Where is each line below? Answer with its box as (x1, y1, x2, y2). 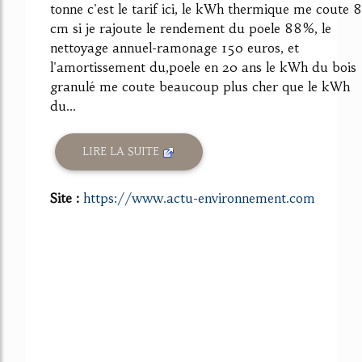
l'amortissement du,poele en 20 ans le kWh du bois (50, 58, 356, 75)
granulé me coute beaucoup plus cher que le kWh (50, 78, 350, 95)
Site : (50, 189, 83, 206)
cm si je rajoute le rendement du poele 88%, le (50, 19, 331, 36)
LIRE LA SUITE (82, 145, 163, 159)
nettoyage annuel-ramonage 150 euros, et (50, 39, 299, 56)
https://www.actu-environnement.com (83, 189, 315, 206)
